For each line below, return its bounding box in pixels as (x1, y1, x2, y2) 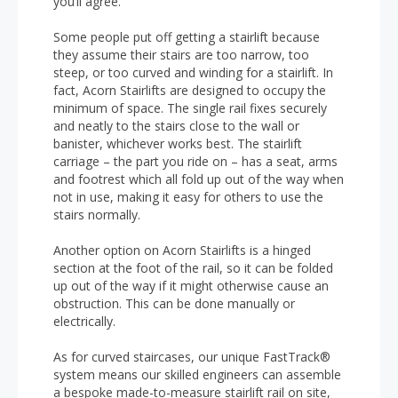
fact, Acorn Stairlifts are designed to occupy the (53, 82, 326, 99)
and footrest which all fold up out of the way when (53, 171, 344, 187)
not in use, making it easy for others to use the (53, 188, 323, 205)
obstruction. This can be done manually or (53, 295, 295, 312)
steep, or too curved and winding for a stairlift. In (53, 64, 333, 81)
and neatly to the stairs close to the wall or (53, 117, 299, 134)
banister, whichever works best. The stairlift (53, 135, 302, 152)
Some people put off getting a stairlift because (53, 28, 320, 45)
